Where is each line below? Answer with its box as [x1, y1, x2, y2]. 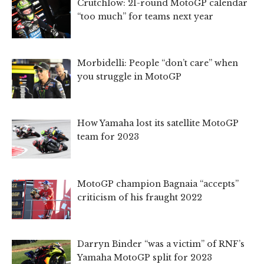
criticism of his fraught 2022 [77, 192, 202, 203]
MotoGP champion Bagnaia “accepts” [77, 178, 239, 189]
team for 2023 [77, 131, 139, 143]
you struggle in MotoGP [77, 71, 181, 82]
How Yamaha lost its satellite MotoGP [77, 118, 239, 129]
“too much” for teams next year [77, 11, 213, 22]
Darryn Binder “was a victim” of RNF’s [77, 239, 245, 250]
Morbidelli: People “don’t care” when [77, 58, 238, 69]
